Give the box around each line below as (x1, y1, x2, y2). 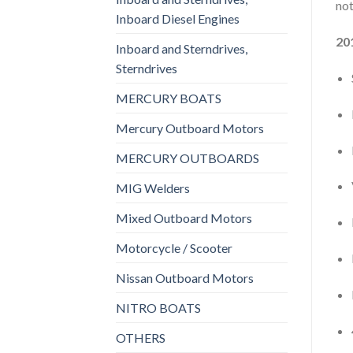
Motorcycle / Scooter (116, 240, 232, 255)
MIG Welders (116, 180, 190, 195)
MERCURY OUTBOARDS (116, 150, 259, 165)
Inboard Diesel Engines (116, 10, 240, 26)
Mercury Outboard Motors (116, 120, 264, 136)
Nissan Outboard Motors (116, 269, 254, 285)
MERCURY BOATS (116, 90, 221, 106)
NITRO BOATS (116, 299, 201, 315)
